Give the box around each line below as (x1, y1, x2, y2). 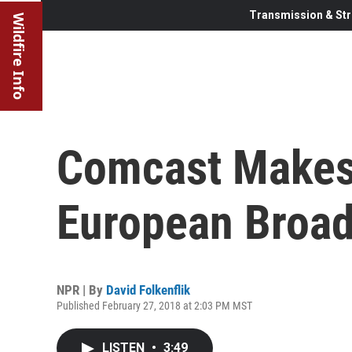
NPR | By (57, 281, 106, 298)
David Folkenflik (106, 281, 190, 298)
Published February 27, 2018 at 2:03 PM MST (57, 299, 252, 312)
